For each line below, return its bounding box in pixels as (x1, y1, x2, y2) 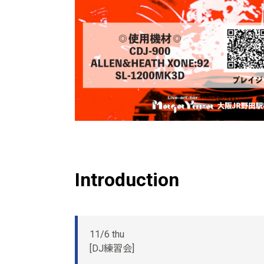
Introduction (75, 169, 179, 192)
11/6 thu (90, 229, 124, 240)
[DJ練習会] (90, 243, 134, 255)
